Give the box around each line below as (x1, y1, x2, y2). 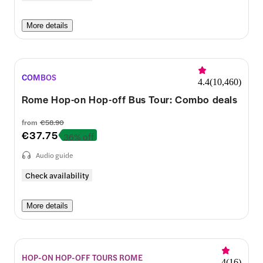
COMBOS (22, 70, 56, 83)
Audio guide (36, 150, 73, 161)
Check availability (25, 170, 89, 181)
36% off (63, 130, 94, 143)
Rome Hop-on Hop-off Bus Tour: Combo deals (22, 92, 238, 106)
